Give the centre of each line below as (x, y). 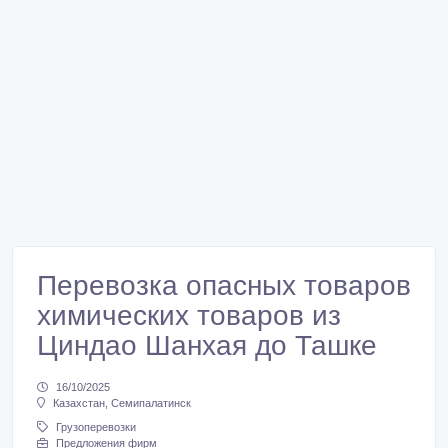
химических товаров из (189, 315)
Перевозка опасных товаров (224, 285)
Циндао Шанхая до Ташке (207, 345)
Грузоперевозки (96, 427)
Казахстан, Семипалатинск (122, 403)
